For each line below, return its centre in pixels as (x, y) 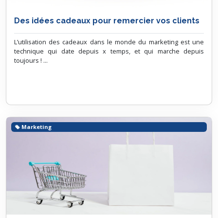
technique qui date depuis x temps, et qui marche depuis (109, 51)
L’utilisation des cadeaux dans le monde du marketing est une (109, 42)
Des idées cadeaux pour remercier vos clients (107, 21)
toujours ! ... (31, 60)
